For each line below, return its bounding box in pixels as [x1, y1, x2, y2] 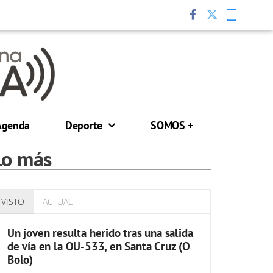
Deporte [65, 118, 105, 132]
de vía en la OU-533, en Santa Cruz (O [7, 238, 190, 253]
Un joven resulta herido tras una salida [7, 225, 193, 240]
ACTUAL [43, 196, 73, 207]
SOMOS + [151, 118, 193, 132]
